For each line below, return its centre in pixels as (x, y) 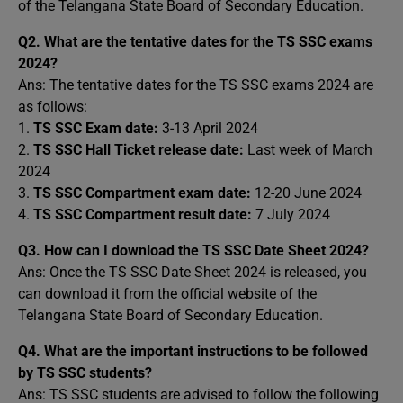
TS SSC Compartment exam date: (142, 193)
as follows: (53, 107)
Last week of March (308, 150)
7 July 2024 (291, 215)
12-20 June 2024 (306, 193)
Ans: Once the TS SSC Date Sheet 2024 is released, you (193, 272)
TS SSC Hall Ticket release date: (139, 150)
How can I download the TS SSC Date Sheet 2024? (206, 251)
